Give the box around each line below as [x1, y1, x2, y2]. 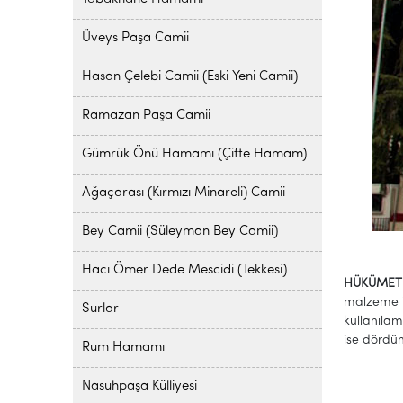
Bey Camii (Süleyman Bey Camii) [81, 225, 278, 238]
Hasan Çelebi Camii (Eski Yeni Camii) [81, 70, 298, 84]
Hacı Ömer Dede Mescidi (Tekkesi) [81, 264, 287, 277]
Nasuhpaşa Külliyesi [81, 380, 197, 393]
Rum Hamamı [81, 341, 165, 354]
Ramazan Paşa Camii [81, 109, 210, 122]
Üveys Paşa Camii [81, 31, 189, 45]
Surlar [81, 302, 119, 316]
